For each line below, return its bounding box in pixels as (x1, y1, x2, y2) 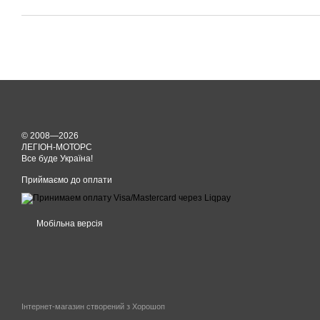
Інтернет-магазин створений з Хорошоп (21, 302, 165, 311)
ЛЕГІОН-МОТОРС (21, 142, 92, 152)
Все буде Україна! (21, 154, 93, 164)
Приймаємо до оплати (21, 175, 112, 185)
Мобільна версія (34, 219, 103, 229)
